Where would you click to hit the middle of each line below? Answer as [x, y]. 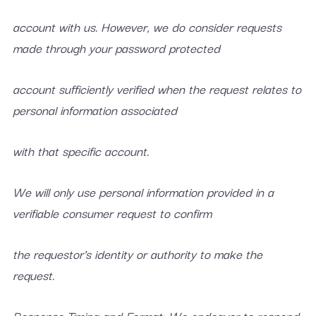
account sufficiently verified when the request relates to [157, 89]
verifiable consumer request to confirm [112, 213]
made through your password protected [116, 48]
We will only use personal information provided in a [143, 192]
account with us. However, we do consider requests [147, 26]
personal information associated [95, 110]
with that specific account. [80, 151]
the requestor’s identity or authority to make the [137, 254]
